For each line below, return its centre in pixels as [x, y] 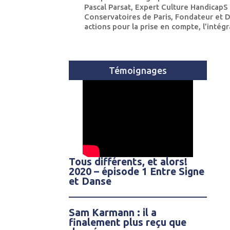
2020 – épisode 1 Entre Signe [137, 172]
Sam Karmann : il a [113, 213]
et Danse [90, 181]
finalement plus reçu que [128, 223]
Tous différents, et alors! [128, 162]
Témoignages [138, 71]
